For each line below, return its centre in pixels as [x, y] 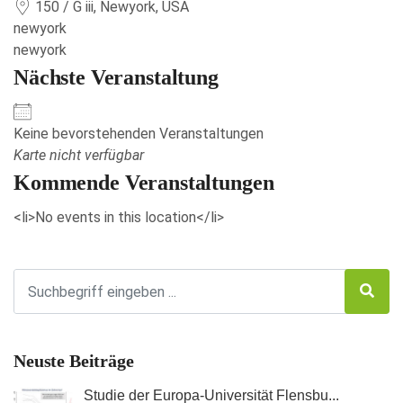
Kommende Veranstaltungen [144, 183]
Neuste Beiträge [74, 361]
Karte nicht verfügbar [79, 155]
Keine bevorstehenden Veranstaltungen [139, 134]
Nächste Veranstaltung [116, 77]
